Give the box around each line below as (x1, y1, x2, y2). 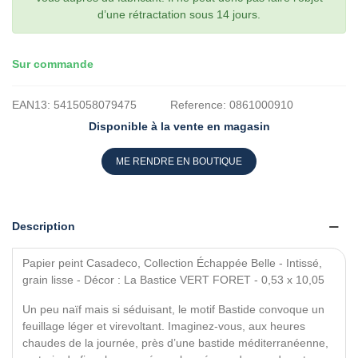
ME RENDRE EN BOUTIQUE (116, 156, 242, 168)
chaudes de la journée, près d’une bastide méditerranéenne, (22, 336, 328, 350)
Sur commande (12, 58, 93, 71)
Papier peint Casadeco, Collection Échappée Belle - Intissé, (22, 257, 322, 270)
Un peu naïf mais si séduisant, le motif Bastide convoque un (22, 303, 324, 316)
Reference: (170, 98, 226, 112)
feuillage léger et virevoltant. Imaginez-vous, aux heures (22, 320, 305, 333)
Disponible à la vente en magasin (88, 120, 270, 133)
